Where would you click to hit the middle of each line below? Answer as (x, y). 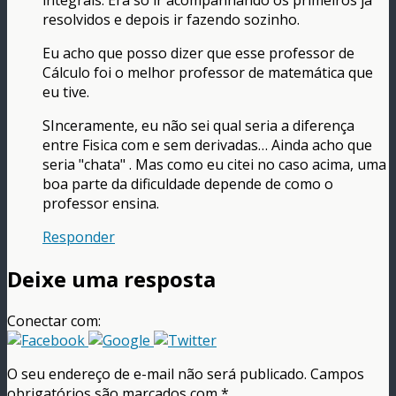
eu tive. (66, 92)
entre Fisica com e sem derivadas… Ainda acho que (207, 145)
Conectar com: (54, 321)
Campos (335, 374)
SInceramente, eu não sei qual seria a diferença (198, 126)
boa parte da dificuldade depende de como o (188, 184)
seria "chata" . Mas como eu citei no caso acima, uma (214, 165)
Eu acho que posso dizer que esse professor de (198, 53)
